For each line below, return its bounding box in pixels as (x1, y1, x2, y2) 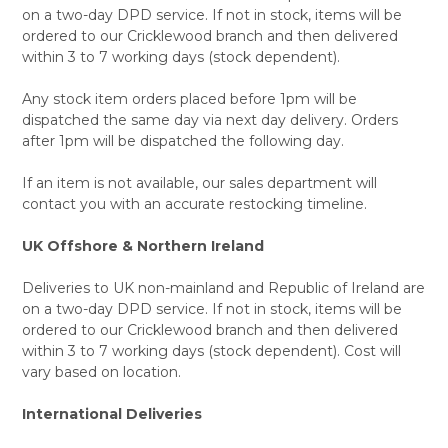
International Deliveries (21, 404, 202, 423)
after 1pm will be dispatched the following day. (21, 131, 344, 150)
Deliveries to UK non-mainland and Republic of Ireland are (21, 278, 425, 297)
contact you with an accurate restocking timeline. (21, 194, 367, 213)
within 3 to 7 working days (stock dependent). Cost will (21, 341, 401, 360)
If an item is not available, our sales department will (21, 173, 377, 192)
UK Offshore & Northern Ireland (21, 236, 264, 255)
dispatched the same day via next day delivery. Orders (21, 110, 398, 129)
